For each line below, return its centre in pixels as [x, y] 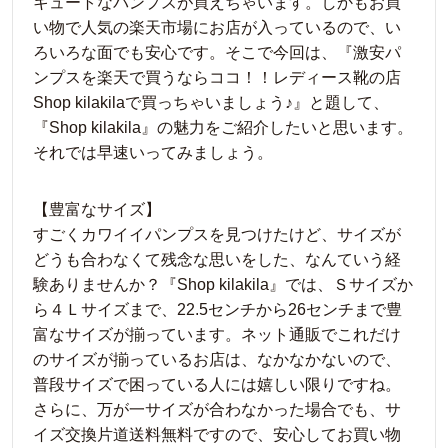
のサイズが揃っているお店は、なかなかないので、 [217, 359]
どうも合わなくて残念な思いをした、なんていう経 [217, 259]
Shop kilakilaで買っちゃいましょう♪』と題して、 [211, 102]
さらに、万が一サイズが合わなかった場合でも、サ [217, 409]
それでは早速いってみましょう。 [153, 152]
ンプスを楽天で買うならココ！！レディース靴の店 [217, 77]
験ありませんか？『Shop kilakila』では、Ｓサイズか [223, 284]
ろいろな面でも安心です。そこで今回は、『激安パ [217, 52]
